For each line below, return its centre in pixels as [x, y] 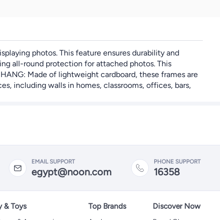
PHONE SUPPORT [177, 161]
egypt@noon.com [71, 172]
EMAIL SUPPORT [53, 161]
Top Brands [107, 206]
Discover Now [176, 206]
